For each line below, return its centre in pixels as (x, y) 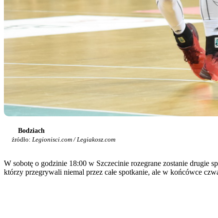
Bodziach (31, 131)
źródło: (22, 140)
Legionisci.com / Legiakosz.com (74, 140)
